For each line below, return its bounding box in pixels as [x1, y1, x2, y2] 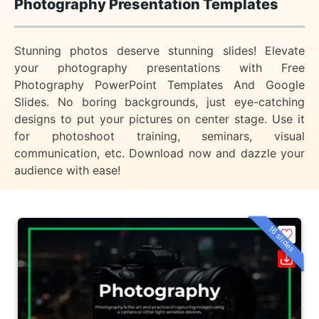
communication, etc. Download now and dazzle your [14, 146, 305, 160]
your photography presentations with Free [14, 61, 305, 75]
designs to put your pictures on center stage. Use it [14, 112, 305, 126]
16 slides [266, 223, 297, 254]
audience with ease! [14, 163, 120, 177]
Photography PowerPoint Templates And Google [14, 78, 305, 92]
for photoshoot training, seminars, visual [14, 129, 305, 143]
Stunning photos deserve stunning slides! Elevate [14, 43, 305, 58]
